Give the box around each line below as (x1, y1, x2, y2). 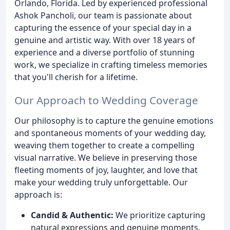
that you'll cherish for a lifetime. (14, 71, 138, 83)
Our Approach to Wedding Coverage (14, 92, 198, 107)
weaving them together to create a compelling (14, 139, 195, 151)
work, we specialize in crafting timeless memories (14, 59, 207, 70)
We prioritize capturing (113, 209, 205, 221)
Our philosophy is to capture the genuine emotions (14, 114, 214, 126)
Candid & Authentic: (31, 209, 113, 221)
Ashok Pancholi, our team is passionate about (14, 10, 192, 21)
